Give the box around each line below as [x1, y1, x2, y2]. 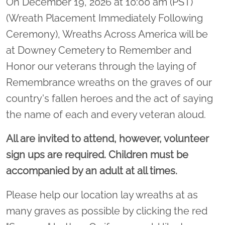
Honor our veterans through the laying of [6, 60, 196, 72]
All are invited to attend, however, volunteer [6, 132, 209, 145]
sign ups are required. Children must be [6, 148, 188, 161]
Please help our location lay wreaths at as [6, 188, 198, 201]
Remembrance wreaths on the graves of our [6, 76, 212, 88]
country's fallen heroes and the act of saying [6, 92, 213, 104]
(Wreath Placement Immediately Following [6, 12, 203, 24]
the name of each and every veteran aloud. [6, 108, 206, 121]
